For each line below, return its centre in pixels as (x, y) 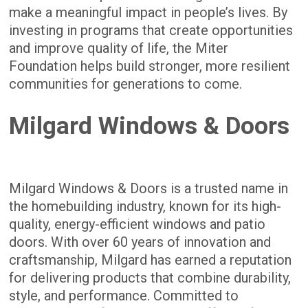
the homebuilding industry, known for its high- (145, 207)
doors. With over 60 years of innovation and (140, 242)
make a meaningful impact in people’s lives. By (148, 13)
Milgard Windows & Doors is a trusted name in (149, 189)
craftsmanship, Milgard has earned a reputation (151, 260)
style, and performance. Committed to (124, 296)
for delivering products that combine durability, (150, 278)
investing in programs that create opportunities (151, 31)
